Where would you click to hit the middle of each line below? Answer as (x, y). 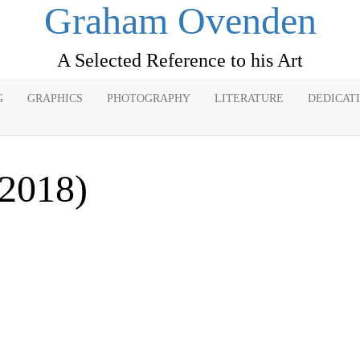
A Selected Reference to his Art (180, 60)
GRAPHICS (55, 98)
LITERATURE (249, 98)
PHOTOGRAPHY (149, 98)
